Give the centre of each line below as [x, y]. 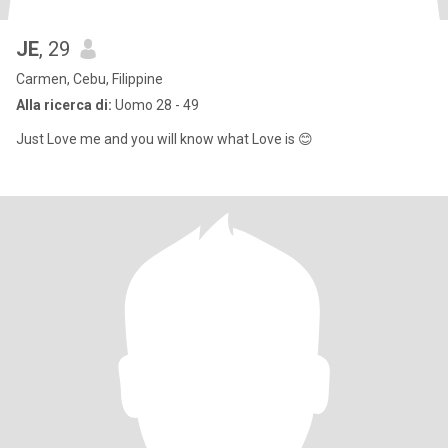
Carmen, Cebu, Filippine [89, 79]
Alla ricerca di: [64, 105]
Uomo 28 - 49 [155, 105]
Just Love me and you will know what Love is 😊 [164, 139]
